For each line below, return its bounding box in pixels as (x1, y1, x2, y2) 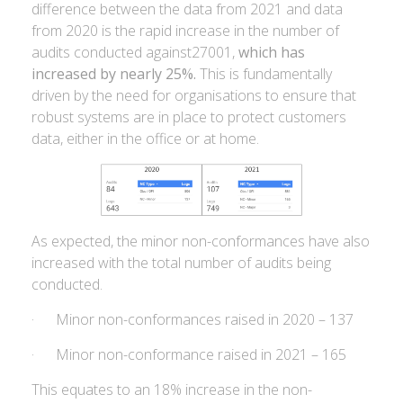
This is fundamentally (196, 64, 332, 84)
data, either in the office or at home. (31, 129, 259, 148)
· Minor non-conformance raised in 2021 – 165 (31, 345, 346, 364)
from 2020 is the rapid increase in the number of (31, 21, 339, 40)
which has (238, 42, 305, 62)
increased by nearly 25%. (31, 64, 196, 84)
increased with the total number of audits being (31, 253, 331, 273)
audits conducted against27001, (31, 42, 238, 62)
